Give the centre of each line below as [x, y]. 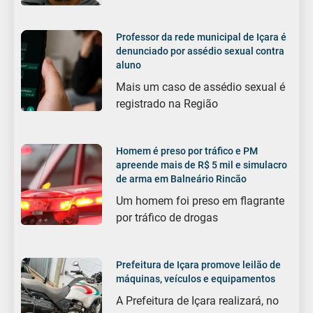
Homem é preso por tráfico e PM [187, 151]
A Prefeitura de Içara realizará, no [198, 300]
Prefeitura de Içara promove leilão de [199, 264]
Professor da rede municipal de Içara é [202, 37]
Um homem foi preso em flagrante [201, 201]
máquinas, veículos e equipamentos [196, 278]
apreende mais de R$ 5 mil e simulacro [202, 165]
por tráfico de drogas [167, 217]
